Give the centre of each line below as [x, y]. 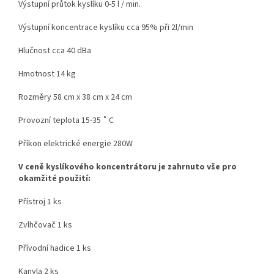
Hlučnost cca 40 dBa [55, 51]
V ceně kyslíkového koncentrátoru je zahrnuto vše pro [128, 167]
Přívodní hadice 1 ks [55, 249]
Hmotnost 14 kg [47, 74]
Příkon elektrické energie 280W [76, 144]
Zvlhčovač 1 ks [45, 225]
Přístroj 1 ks [40, 202]
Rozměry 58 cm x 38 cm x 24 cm [75, 98]
